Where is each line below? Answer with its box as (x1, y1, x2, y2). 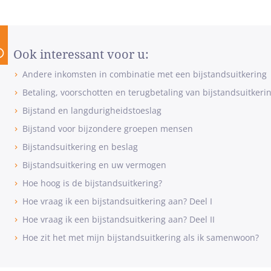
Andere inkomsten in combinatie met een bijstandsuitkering (22, 68, 267, 80)
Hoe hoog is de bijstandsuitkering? (22, 177, 162, 189)
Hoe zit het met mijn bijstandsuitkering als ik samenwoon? (22, 232, 259, 243)
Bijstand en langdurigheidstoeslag (22, 105, 162, 116)
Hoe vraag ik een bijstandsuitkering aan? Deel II (22, 214, 215, 225)
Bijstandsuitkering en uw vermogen (22, 159, 166, 171)
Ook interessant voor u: (13, 47, 149, 62)
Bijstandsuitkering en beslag (22, 141, 138, 152)
